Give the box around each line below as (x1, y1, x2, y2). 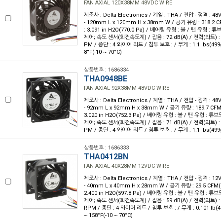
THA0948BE (84, 74, 127, 83)
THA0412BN (84, 152, 128, 161)
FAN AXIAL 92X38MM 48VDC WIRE (84, 85, 169, 91)
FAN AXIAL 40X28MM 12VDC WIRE (84, 163, 169, 169)
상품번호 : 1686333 (84, 145, 129, 151)
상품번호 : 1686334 (84, 67, 129, 73)
